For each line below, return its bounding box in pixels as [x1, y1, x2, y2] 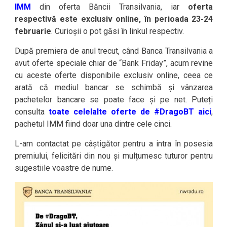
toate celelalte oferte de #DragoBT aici [49, 107, 212, 117]
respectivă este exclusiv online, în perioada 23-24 [15, 14, 213, 24]
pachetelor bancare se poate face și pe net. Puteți [15, 95, 213, 104]
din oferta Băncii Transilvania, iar [31, 2, 188, 12]
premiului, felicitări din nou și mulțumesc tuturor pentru [15, 151, 213, 161]
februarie [15, 26, 52, 36]
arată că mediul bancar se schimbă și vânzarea [15, 83, 213, 92]
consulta [15, 107, 49, 117]
